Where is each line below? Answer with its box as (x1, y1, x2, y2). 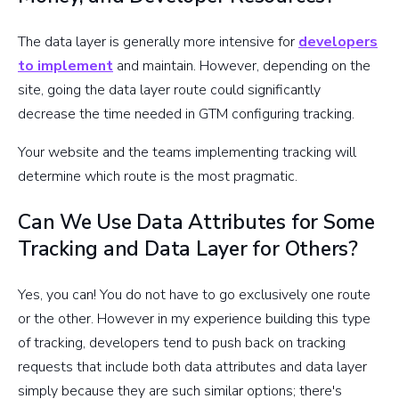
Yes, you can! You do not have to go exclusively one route (18, 284, 370, 305)
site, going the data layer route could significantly (18, 79, 321, 100)
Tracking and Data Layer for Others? (18, 234, 358, 263)
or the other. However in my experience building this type (18, 308, 370, 329)
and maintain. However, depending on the (113, 55, 370, 76)
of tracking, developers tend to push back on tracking (18, 332, 346, 353)
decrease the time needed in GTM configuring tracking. (18, 103, 358, 124)
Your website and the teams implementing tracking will (18, 142, 356, 162)
